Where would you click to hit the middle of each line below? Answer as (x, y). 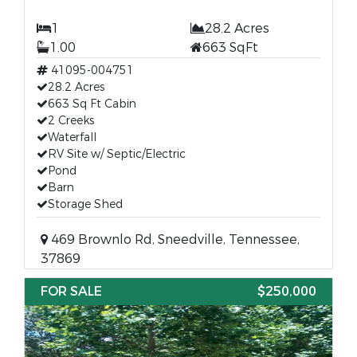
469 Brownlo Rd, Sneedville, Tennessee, (174, 239)
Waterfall (72, 137)
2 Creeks (71, 121)
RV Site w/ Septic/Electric (117, 154)
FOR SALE (71, 291)
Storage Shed (85, 204)
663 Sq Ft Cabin (92, 104)
